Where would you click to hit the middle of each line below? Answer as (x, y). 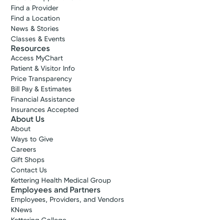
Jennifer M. (70, 151)
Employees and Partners (56, 190)
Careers (24, 150)
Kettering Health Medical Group (61, 181)
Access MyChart (37, 58)
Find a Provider (35, 8)
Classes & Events (38, 39)
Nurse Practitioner (83, 177)
